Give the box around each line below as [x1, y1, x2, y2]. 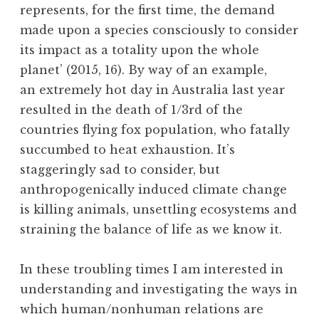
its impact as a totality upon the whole [20, 43, 259, 58]
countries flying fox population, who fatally [20, 122, 290, 137]
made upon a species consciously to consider [20, 23, 298, 38]
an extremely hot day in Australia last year [20, 83, 285, 98]
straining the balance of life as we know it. [20, 222, 286, 237]
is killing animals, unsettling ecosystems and [20, 202, 297, 217]
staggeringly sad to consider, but [20, 162, 220, 177]
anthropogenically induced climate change [20, 182, 287, 197]
